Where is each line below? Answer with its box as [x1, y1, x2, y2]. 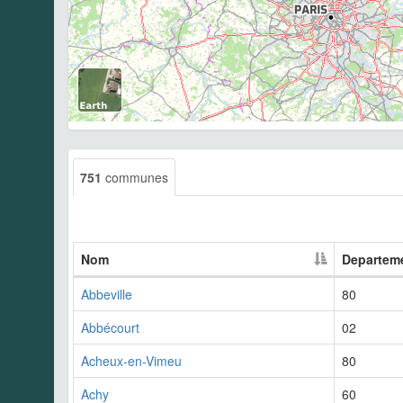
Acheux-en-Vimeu [81, 352, 182, 371]
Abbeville [81, 285, 132, 304]
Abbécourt [81, 318, 139, 337]
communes [102, 168, 168, 187]
